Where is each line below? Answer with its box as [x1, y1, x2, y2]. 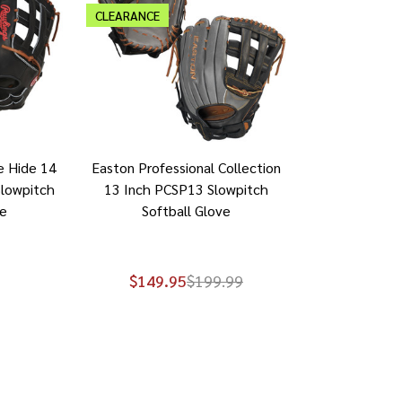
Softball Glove [141, 200, 231, 220]
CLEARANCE [94, 6, 160, 23]
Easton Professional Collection [91, 157, 281, 177]
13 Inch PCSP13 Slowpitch [103, 179, 268, 198]
